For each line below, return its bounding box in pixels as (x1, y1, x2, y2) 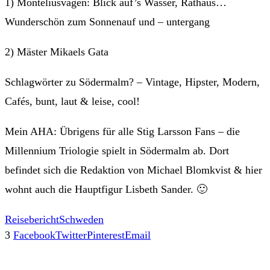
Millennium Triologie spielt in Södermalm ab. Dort (5, 145, 229, 157)
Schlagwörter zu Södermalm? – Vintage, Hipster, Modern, (5, 76, 260, 89)
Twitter (55, 229, 87, 242)
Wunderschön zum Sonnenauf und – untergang (5, 16, 210, 28)
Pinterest (87, 229, 125, 242)
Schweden (59, 213, 104, 226)
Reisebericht (5, 213, 59, 226)
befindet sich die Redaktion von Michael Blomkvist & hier (5, 164, 262, 177)
